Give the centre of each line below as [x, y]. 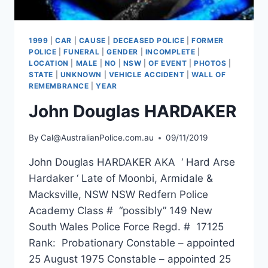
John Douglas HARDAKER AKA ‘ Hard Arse [132, 162]
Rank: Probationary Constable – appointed [132, 243]
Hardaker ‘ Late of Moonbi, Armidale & [121, 179]
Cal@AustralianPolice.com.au [98, 138]
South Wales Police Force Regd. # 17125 [126, 227]
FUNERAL [82, 51]
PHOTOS [210, 63]
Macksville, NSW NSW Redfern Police [118, 195]
